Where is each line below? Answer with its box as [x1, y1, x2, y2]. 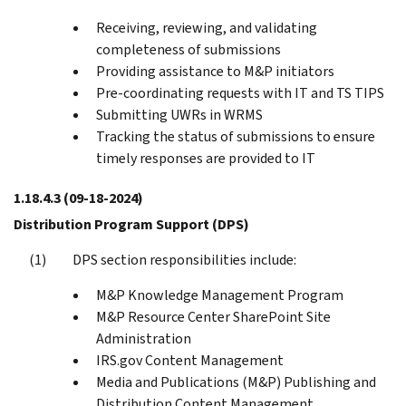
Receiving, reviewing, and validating [96, 17, 317, 37]
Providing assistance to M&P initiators [96, 61, 334, 81]
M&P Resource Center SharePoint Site [96, 306, 331, 326]
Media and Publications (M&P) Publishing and [96, 372, 376, 391]
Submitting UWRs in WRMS [96, 104, 263, 124]
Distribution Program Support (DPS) [14, 214, 249, 234]
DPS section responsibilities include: [72, 249, 296, 269]
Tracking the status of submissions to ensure [96, 126, 375, 146]
